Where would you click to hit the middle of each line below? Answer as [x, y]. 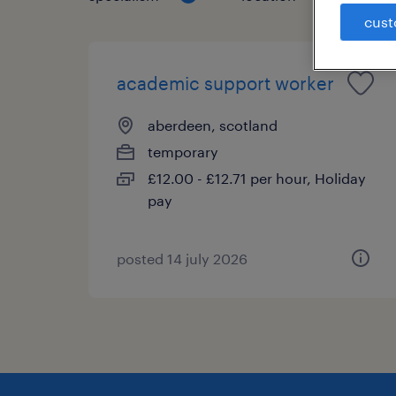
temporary [183, 151]
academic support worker [225, 83]
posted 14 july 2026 [182, 258]
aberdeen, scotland [213, 125]
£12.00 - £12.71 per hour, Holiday [257, 178]
